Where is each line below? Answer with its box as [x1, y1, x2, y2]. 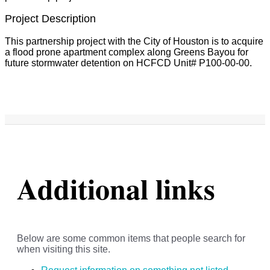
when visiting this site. [17, 243, 110, 254]
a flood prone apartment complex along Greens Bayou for [5, 47, 248, 58]
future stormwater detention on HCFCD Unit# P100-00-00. [5, 58, 252, 69]
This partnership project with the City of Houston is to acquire [5, 36, 263, 47]
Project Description [5, 13, 96, 25]
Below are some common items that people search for [17, 233, 245, 243]
